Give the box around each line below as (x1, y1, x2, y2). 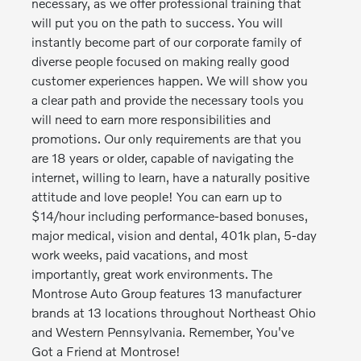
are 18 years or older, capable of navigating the (31, 150, 294, 165)
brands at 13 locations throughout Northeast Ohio (31, 305, 317, 320)
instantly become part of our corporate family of (31, 34, 302, 49)
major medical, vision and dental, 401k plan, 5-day (31, 227, 317, 243)
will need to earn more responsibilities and (31, 111, 272, 127)
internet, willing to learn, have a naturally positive (31, 169, 310, 185)
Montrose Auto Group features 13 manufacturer (31, 285, 302, 301)
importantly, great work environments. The (31, 266, 273, 281)
